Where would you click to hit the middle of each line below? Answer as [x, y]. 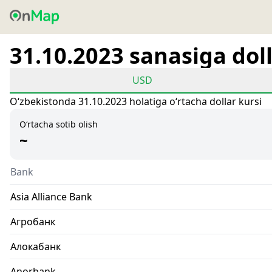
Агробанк [33, 222]
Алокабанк [36, 246]
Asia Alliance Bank [51, 197]
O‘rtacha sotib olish [59, 124]
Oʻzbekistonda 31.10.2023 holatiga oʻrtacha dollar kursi [136, 101]
